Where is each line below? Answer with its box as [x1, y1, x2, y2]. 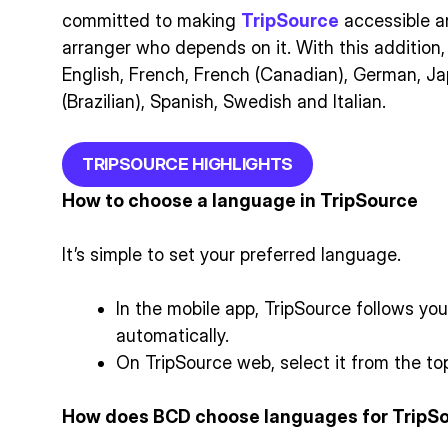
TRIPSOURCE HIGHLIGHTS [82, 153, 293, 174]
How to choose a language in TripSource [62, 189, 418, 211]
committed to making [62, 9, 241, 31]
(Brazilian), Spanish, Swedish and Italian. [62, 90, 386, 112]
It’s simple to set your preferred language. [62, 243, 401, 265]
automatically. [116, 324, 229, 346]
